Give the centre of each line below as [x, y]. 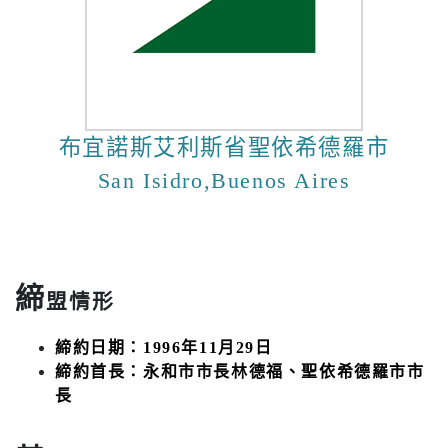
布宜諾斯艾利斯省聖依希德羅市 [224, 147]
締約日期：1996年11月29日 [164, 347]
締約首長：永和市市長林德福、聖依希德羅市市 [240, 371]
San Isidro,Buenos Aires [224, 180]
